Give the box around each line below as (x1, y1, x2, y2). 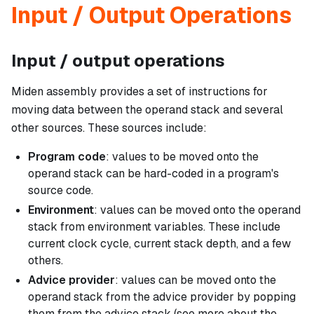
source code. (28, 183, 93, 198)
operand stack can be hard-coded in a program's (28, 166, 279, 182)
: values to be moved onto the (106, 149, 259, 165)
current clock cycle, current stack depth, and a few (28, 236, 291, 252)
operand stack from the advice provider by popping (28, 289, 296, 305)
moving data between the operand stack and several (11, 102, 283, 118)
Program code (28, 149, 106, 165)
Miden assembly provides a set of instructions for (11, 84, 268, 100)
